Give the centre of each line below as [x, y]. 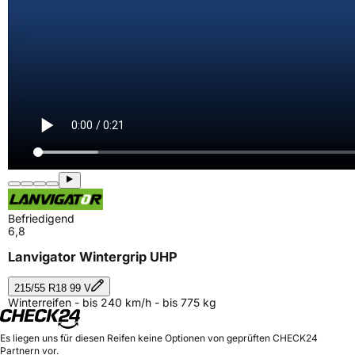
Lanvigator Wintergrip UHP [93, 257]
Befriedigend [41, 218]
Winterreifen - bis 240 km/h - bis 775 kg [112, 302]
